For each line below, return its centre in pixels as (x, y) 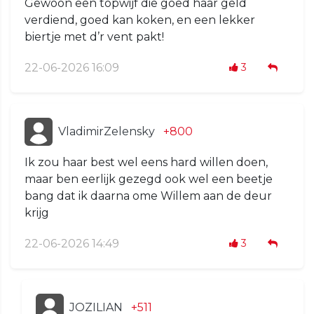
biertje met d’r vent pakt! (94, 37)
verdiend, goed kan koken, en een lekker (140, 20)
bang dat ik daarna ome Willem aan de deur (148, 196)
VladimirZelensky (107, 132)
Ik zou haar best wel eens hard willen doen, (146, 163)
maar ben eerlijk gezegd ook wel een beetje (149, 179)
